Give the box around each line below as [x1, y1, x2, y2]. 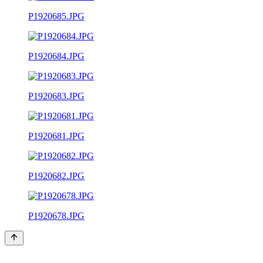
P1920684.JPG [28, 50, 85, 61]
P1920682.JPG [28, 170, 85, 181]
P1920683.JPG [28, 90, 85, 101]
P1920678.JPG [28, 210, 85, 221]
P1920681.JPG [28, 130, 85, 141]
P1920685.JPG [28, 11, 85, 21]
